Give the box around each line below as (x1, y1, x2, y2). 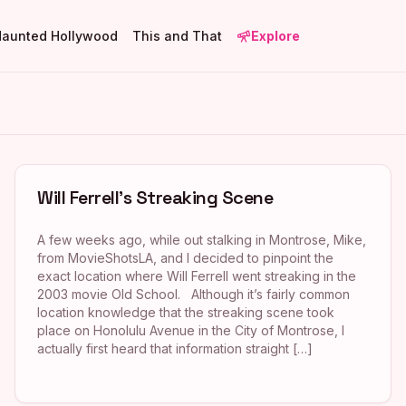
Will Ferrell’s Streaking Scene (37, 186, 273, 209)
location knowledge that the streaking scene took (37, 304, 334, 320)
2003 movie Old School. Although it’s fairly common (37, 286, 350, 302)
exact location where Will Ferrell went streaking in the (37, 268, 356, 284)
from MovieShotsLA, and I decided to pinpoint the (37, 250, 333, 266)
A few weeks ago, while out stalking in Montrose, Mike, (37, 232, 366, 247)
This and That (132, 27, 222, 43)
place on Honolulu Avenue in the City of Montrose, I (37, 323, 344, 338)
